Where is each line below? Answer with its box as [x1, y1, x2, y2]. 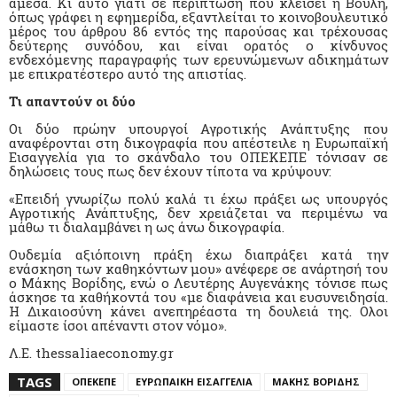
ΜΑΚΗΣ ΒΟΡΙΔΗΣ [272, 374, 360, 388]
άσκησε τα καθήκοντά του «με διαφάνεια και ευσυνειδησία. [9, 287, 388, 306]
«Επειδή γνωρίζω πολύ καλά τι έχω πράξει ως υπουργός [9, 189, 388, 207]
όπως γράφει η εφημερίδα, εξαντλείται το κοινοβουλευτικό [9, 7, 388, 26]
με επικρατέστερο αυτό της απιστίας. [9, 64, 246, 82]
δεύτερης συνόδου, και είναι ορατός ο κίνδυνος [9, 35, 388, 54]
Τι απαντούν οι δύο [9, 91, 136, 110]
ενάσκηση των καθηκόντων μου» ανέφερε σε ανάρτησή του [9, 259, 388, 277]
